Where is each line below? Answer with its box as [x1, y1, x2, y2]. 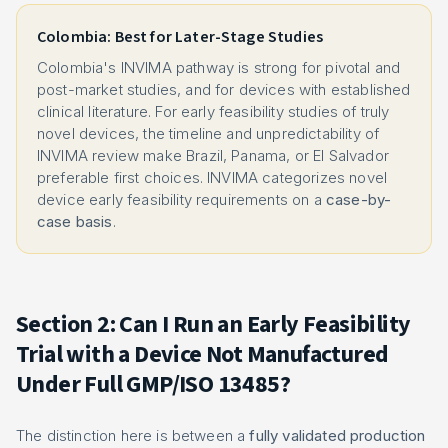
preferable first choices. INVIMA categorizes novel [37, 168, 388, 187]
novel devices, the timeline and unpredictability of [37, 124, 380, 143]
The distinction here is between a [16, 426, 250, 445]
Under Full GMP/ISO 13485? [16, 367, 290, 402]
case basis [37, 212, 113, 231]
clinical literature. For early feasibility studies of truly [37, 102, 390, 121]
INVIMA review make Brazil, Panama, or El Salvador [37, 146, 389, 165]
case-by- [325, 190, 392, 209]
